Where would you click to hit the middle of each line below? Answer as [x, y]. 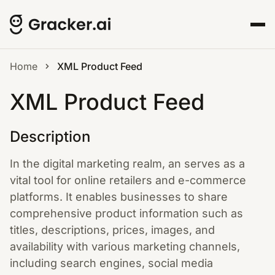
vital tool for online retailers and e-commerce [128, 180]
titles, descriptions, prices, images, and [112, 230]
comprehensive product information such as [126, 213]
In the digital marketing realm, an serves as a [127, 164]
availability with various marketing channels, [125, 246]
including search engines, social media [111, 263]
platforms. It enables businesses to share [119, 197]
